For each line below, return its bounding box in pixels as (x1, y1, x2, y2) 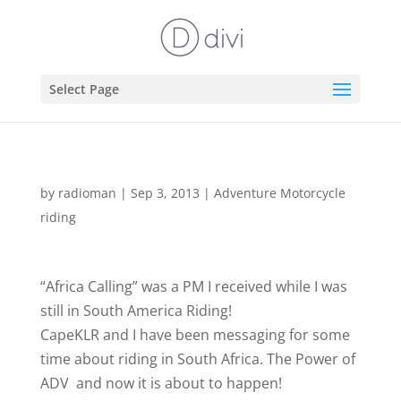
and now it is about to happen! (72, 373, 282, 393)
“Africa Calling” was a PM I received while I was (39, 277, 347, 296)
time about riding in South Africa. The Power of (39, 349, 355, 369)
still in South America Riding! (39, 301, 232, 320)
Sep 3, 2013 (130, 184, 200, 201)
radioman (57, 184, 116, 201)
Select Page (48, 81, 119, 98)
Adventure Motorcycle (213, 184, 346, 201)
